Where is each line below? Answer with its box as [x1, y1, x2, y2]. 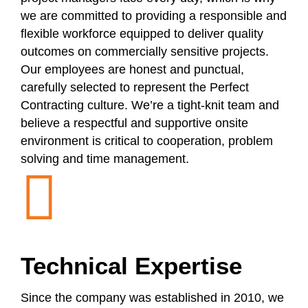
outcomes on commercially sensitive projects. [21, 45, 269, 59]
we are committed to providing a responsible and [21, 9, 287, 23]
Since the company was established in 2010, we [21, 291, 284, 305]
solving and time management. [21, 152, 189, 166]
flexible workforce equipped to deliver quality [21, 27, 263, 41]
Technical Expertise [21, 252, 242, 280]
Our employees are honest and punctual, [21, 63, 244, 77]
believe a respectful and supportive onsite [21, 116, 248, 131]
